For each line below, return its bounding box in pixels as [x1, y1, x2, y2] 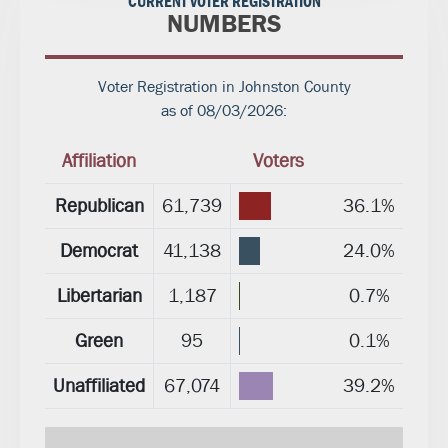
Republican [54, 194, 144, 219]
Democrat [60, 239, 138, 264]
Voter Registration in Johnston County [97, 76, 351, 98]
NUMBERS [166, 8, 282, 41]
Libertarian [56, 284, 142, 309]
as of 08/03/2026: [161, 100, 287, 122]
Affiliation [62, 149, 136, 174]
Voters [252, 149, 304, 174]
